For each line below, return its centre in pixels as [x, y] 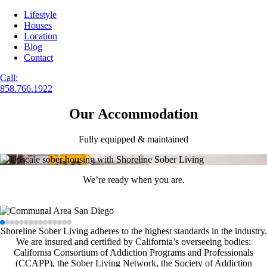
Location [41, 36]
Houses [38, 25]
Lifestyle [40, 15]
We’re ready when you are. [133, 179]
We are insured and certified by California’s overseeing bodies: [133, 241]
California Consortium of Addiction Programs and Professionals [133, 252]
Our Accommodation [133, 114]
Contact [38, 58]
